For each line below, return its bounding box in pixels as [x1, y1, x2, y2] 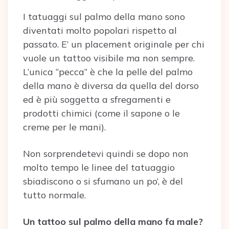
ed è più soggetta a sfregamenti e [23, 94, 171, 105]
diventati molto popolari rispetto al [23, 25, 177, 36]
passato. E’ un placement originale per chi [23, 38, 204, 50]
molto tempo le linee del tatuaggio [23, 162, 175, 173]
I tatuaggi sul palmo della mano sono [23, 11, 185, 22]
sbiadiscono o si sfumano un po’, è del [23, 175, 183, 187]
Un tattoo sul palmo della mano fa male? [23, 216, 203, 227]
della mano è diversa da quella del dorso [23, 80, 199, 91]
